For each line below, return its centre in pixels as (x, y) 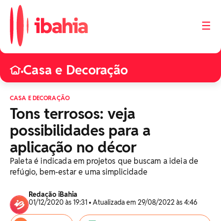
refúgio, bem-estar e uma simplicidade (79, 172)
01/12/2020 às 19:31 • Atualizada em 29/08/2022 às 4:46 (114, 202)
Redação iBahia (53, 194)
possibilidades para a (80, 130)
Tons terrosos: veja (73, 114)
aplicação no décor (73, 147)
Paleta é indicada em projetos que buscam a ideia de (104, 161)
